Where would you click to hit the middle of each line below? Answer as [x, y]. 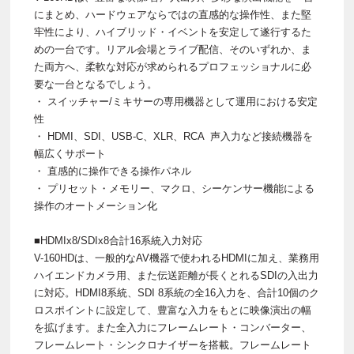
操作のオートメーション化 [96, 206]
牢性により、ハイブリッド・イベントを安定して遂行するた [173, 32]
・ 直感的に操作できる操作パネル [113, 171]
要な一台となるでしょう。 [96, 85]
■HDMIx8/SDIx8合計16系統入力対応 [118, 241]
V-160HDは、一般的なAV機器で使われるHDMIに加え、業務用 [177, 258]
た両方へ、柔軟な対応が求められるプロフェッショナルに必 [173, 67]
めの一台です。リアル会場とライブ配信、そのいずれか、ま [173, 50]
